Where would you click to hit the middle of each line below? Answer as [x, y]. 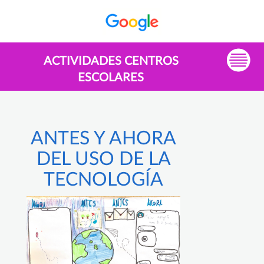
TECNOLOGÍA [103, 180]
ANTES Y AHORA [103, 139]
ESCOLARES [111, 78]
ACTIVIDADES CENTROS [111, 62]
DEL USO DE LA [103, 159]
